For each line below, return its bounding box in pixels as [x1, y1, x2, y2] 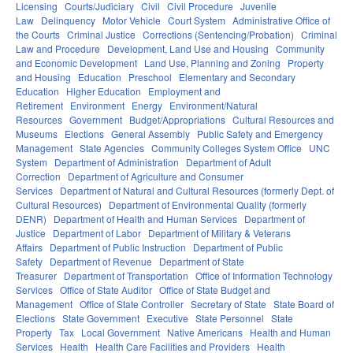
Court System [168, 13, 225, 28]
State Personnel [195, 311, 264, 325]
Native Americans [167, 325, 243, 340]
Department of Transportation [64, 269, 188, 283]
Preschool [128, 70, 172, 84]
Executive [147, 311, 188, 325]
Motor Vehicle [102, 13, 161, 28]
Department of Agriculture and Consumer [68, 169, 243, 184]
